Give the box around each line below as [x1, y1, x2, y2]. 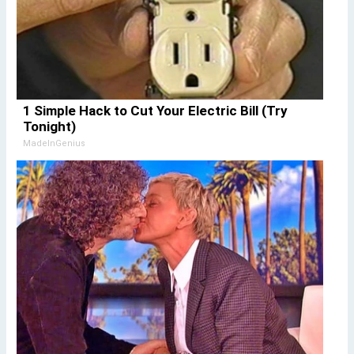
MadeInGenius [22, 137, 85, 149]
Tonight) [22, 118, 76, 134]
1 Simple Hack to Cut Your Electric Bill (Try [22, 102, 288, 119]
